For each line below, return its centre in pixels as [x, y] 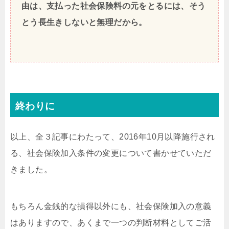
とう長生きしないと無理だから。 [84, 22]
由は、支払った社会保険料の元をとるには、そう [113, 6]
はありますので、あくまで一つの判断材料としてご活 [111, 223]
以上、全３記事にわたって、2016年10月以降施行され [113, 137]
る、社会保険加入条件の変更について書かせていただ [111, 153]
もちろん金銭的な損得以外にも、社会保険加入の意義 [111, 207]
